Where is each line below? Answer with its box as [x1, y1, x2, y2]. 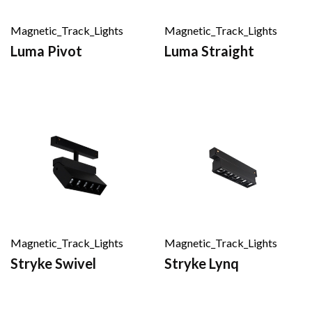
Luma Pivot [10, 42, 82, 59]
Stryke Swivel [10, 254, 96, 272]
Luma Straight [164, 42, 254, 59]
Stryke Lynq [164, 254, 239, 272]
